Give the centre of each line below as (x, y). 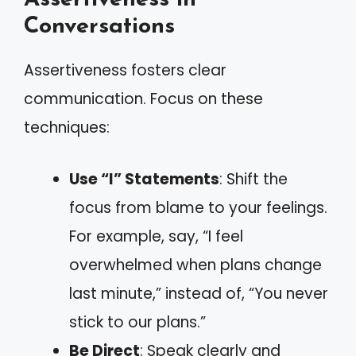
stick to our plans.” (137, 322)
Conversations (99, 27)
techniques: (67, 128)
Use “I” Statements (144, 179)
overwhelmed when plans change (195, 265)
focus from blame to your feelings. (198, 207)
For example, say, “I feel (156, 236)
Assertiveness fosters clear (125, 70)
